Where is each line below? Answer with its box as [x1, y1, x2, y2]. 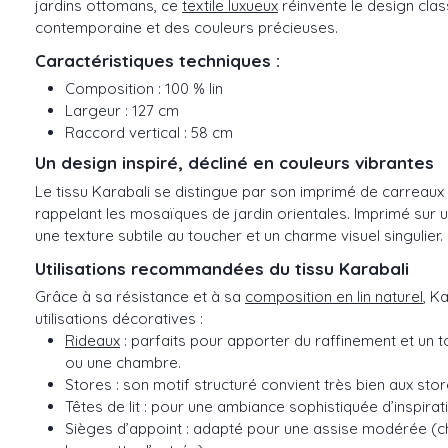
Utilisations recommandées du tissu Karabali [35, 257, 409, 279]
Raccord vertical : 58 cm [65, 123, 233, 143]
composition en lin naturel [245, 287, 423, 307]
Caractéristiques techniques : [35, 49, 280, 71]
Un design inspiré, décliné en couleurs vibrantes [35, 152, 434, 174]
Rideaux [65, 331, 120, 351]
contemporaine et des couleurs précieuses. [35, 17, 338, 37]
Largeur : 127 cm [65, 101, 179, 121]
